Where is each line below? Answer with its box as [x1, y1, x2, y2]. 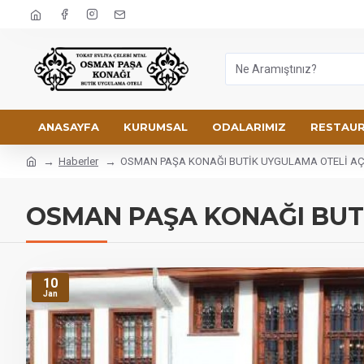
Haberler [58, 155, 98, 167]
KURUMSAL [123, 120, 188, 133]
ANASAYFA [38, 120, 99, 133]
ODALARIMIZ [212, 120, 286, 133]
